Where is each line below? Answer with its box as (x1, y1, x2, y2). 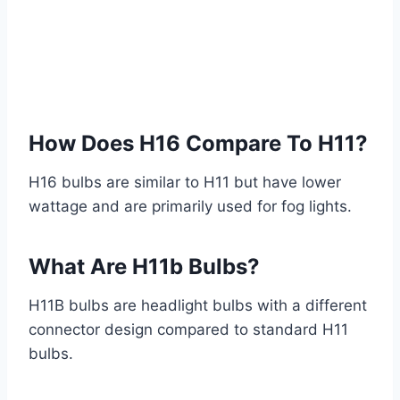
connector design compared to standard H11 (29, 321, 348, 339)
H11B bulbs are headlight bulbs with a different (29, 296, 367, 315)
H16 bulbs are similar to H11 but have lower (29, 173, 341, 192)
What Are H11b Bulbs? (29, 254, 260, 280)
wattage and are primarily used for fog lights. (29, 197, 352, 216)
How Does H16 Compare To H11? (29, 130, 368, 157)
